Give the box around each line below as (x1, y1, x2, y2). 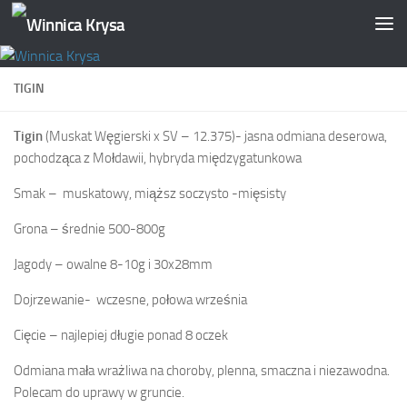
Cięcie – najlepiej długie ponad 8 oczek (14, 327, 228, 343)
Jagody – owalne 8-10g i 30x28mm (14, 256, 213, 273)
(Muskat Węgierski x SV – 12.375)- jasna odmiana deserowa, (43, 128, 387, 144)
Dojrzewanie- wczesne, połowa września (14, 292, 247, 308)
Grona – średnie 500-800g (14, 221, 165, 237)
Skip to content (25, 17, 120, 35)
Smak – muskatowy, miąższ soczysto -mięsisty (14, 185, 286, 202)
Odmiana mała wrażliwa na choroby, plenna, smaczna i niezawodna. (14, 362, 390, 379)
